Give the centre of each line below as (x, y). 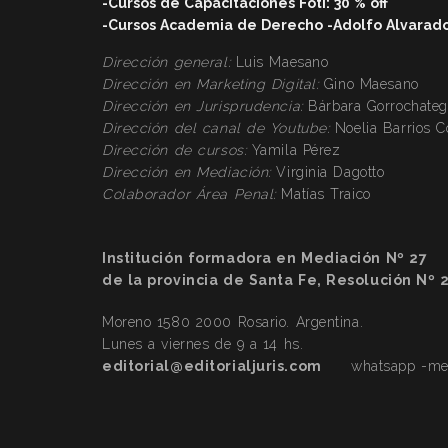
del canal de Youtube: (254, 128)
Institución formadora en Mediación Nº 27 (265, 258)
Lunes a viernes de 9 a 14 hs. (203, 344)
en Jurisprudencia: (238, 106)
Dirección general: (166, 62)
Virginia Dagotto (327, 172)
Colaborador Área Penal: (189, 194)
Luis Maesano (299, 62)
